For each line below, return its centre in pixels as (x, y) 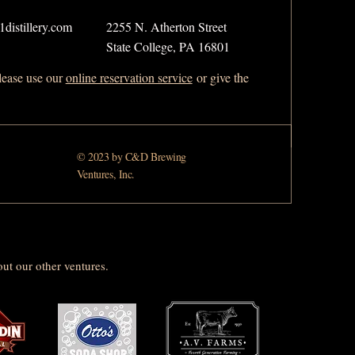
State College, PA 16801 (168, 47)
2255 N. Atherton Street (166, 27)
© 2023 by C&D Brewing (132, 157)
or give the (220, 78)
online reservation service (129, 78)
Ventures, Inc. (106, 174)
